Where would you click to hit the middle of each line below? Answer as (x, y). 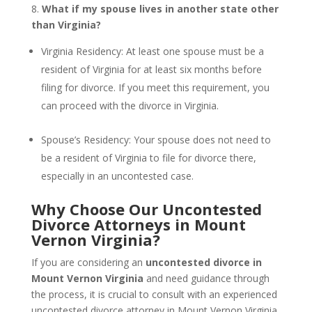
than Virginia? (66, 25)
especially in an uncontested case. (117, 176)
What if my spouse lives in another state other (160, 9)
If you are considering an (88, 262)
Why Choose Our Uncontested (146, 209)
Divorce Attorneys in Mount (138, 224)
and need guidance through (206, 278)
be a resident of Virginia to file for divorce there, (148, 158)
